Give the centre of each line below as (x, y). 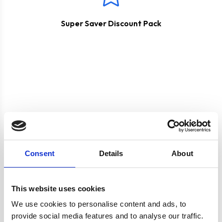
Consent (40, 153)
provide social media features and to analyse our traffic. (108, 216)
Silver (126, 198)
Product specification (70, 134)
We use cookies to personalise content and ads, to (99, 204)
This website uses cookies (58, 188)
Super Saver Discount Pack (111, 23)
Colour (41, 198)
